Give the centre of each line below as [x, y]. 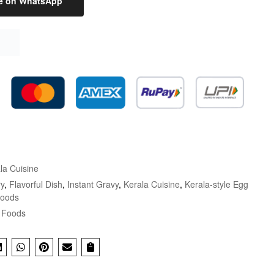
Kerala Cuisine [152, 184]
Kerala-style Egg [217, 184]
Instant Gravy [93, 184]
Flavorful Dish [36, 184]
